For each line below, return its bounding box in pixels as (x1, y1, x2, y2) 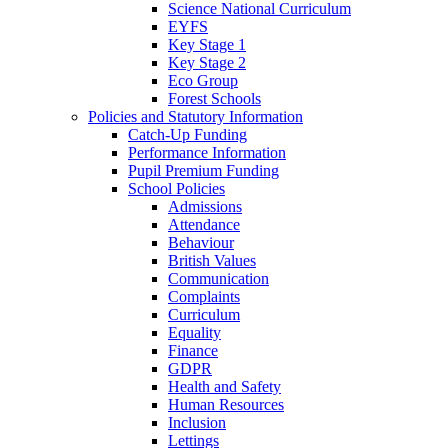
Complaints (168, 287, 240, 305)
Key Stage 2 (168, 53, 246, 71)
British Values (168, 251, 256, 269)
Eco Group (168, 71, 238, 89)
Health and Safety (168, 377, 281, 395)
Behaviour (168, 233, 234, 251)
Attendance (168, 215, 240, 233)
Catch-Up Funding (128, 125, 247, 143)
